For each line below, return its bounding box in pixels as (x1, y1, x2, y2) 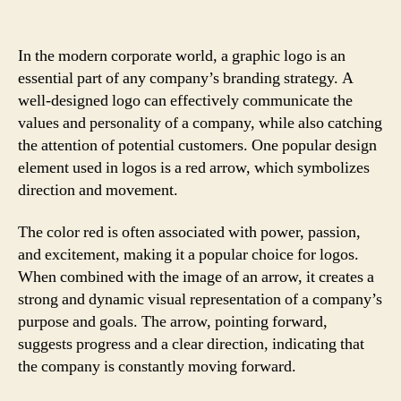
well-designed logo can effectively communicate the (18, 90, 353, 111)
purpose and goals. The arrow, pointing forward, (18, 311, 328, 332)
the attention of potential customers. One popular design (18, 134, 377, 156)
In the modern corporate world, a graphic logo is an (18, 45, 346, 66)
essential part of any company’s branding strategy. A (18, 67, 354, 89)
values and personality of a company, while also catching (18, 112, 382, 133)
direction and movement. (18, 179, 178, 200)
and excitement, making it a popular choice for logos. (18, 244, 359, 265)
